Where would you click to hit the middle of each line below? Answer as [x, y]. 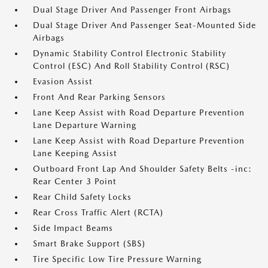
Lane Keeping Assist [75, 153]
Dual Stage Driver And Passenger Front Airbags [132, 10]
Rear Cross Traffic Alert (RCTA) [98, 212]
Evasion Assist [63, 81]
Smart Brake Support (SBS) [89, 243]
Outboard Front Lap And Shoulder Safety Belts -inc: [142, 169]
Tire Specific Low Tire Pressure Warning [117, 259]
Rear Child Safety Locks [82, 197]
